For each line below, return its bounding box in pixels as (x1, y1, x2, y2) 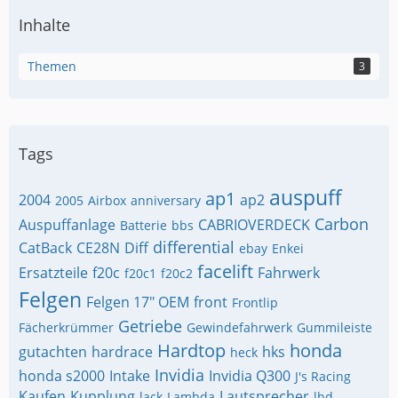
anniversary (131, 192, 201, 209)
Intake (109, 366, 150, 386)
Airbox (88, 192, 126, 209)
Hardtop (157, 338, 226, 362)
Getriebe (118, 315, 182, 337)
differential (153, 236, 235, 258)
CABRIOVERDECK (198, 215, 310, 235)
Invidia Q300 (209, 366, 291, 386)
